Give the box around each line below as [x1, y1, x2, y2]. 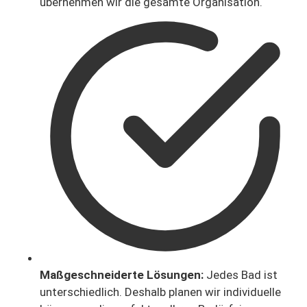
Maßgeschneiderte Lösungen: [40, 268, 204, 282]
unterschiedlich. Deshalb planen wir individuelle [40, 285, 281, 299]
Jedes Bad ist [204, 268, 278, 282]
